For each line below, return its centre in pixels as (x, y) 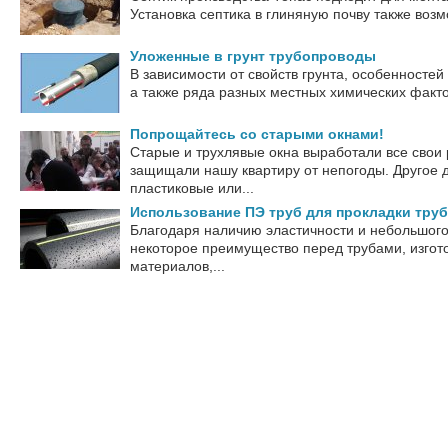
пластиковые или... (192, 188)
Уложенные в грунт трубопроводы (253, 56)
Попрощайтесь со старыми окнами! (257, 134)
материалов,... (177, 266)
